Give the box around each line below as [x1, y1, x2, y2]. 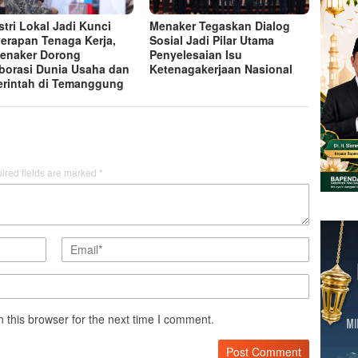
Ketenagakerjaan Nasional [149, 60, 293, 77]
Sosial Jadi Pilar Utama [149, 31, 275, 48]
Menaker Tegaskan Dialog [149, 17, 291, 34]
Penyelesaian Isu [149, 46, 243, 62]
